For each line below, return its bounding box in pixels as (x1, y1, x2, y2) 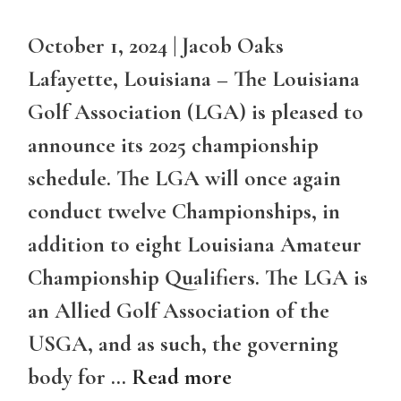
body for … (28, 363, 132, 391)
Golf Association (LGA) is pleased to (28, 98, 363, 126)
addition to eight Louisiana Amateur (28, 231, 362, 259)
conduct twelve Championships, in (28, 198, 340, 226)
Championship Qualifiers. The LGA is (28, 264, 368, 292)
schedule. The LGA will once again (28, 165, 341, 192)
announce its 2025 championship (28, 132, 319, 159)
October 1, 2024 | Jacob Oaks (28, 32, 284, 60)
